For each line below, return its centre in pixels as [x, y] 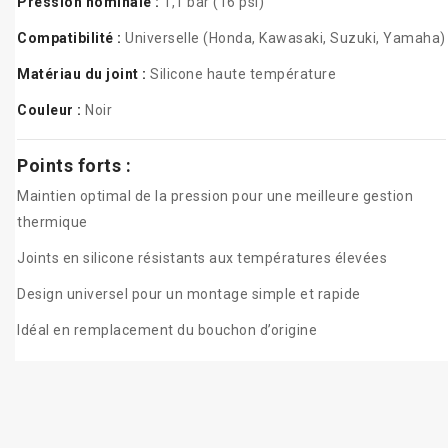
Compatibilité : [69, 38]
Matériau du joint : [82, 74]
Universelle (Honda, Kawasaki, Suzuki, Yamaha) [283, 38]
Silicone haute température [241, 74]
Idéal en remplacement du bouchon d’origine [167, 330]
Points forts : [74, 166]
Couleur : [49, 110]
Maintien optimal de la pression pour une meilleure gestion [215, 196]
